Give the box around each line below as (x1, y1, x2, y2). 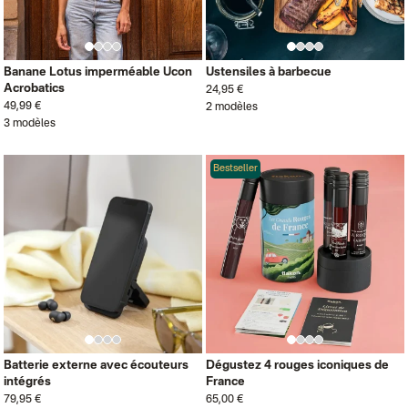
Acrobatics (4, 83, 65, 95)
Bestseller (213, 164, 258, 174)
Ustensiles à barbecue (206, 66, 331, 78)
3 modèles (4, 118, 56, 129)
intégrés (4, 376, 51, 388)
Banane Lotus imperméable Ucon (4, 66, 192, 78)
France (206, 376, 245, 388)
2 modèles (206, 102, 258, 113)
